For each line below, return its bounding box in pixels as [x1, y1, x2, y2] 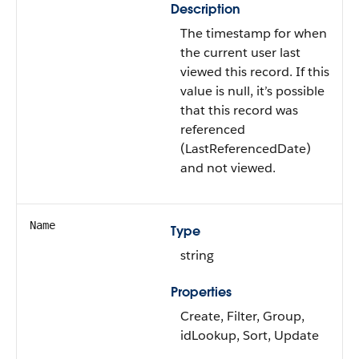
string [180, 247, 214, 264]
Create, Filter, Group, [180, 308, 305, 325]
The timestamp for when [180, 25, 327, 42]
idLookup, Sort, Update [180, 327, 319, 344]
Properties [171, 284, 232, 301]
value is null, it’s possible [180, 83, 325, 99]
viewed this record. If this [180, 63, 329, 80]
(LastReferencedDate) [180, 140, 311, 157]
